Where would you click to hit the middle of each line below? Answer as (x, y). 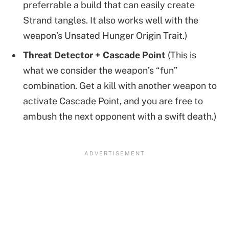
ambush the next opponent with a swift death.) (120, 116)
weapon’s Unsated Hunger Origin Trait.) (105, 35)
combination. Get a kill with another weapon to (120, 85)
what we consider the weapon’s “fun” (100, 70)
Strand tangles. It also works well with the (111, 20)
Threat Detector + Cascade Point (94, 55)
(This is (181, 55)
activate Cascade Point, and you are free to (113, 101)
